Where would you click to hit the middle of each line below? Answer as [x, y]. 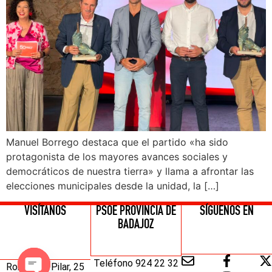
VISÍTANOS [46, 212]
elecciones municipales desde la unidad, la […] [113, 186]
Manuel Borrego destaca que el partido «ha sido [117, 142]
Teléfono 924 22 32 [136, 263]
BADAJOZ [136, 226]
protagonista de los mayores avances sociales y [117, 157]
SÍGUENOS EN [226, 212]
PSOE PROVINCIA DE [136, 212]
